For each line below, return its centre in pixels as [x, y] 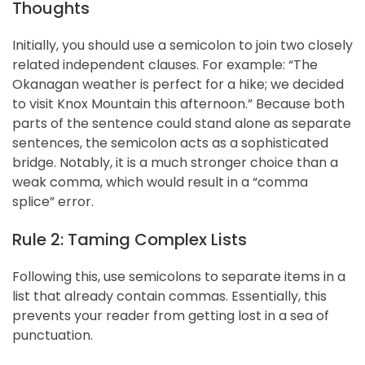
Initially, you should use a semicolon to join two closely [182, 45]
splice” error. [53, 201]
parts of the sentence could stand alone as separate [182, 123]
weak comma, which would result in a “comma [160, 182]
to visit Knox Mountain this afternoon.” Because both [178, 103]
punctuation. [53, 335]
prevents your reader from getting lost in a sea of [171, 315]
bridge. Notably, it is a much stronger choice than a [175, 162]
